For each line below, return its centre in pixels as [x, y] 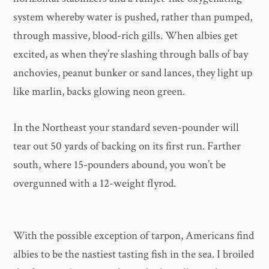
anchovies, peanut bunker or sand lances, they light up [133, 73]
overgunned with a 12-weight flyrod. [95, 183]
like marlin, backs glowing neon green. [99, 92]
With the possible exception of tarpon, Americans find [134, 235]
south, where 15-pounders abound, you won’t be [120, 165]
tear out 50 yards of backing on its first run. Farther [127, 146]
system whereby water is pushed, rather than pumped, [133, 17]
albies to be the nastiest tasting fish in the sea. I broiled [134, 254]
